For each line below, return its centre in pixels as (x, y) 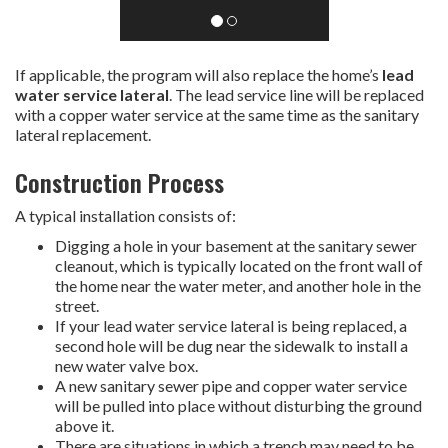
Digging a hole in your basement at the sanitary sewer (236, 246)
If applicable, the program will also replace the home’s (198, 75)
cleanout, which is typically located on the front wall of (239, 266)
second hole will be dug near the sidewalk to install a (231, 346)
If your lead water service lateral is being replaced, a (231, 326)
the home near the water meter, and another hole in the (238, 286)
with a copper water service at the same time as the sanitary (217, 115)
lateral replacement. (83, 135)
